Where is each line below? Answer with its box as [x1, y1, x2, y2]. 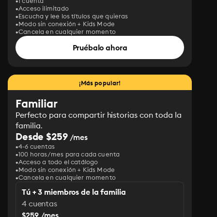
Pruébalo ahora [72, 43, 127, 52]
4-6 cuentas [18, 142, 55, 150]
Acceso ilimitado [18, 4, 69, 12]
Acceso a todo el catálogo [18, 158, 98, 166]
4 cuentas [22, 199, 57, 208]
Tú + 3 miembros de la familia [22, 187, 126, 197]
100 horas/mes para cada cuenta [18, 150, 120, 158]
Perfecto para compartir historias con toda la [15, 110, 182, 120]
